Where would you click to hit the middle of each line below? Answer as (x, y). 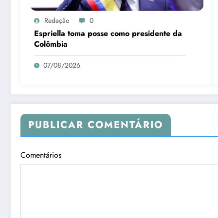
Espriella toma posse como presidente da (108, 34)
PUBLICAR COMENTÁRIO (96, 125)
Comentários (41, 155)
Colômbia (51, 44)
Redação (57, 21)
